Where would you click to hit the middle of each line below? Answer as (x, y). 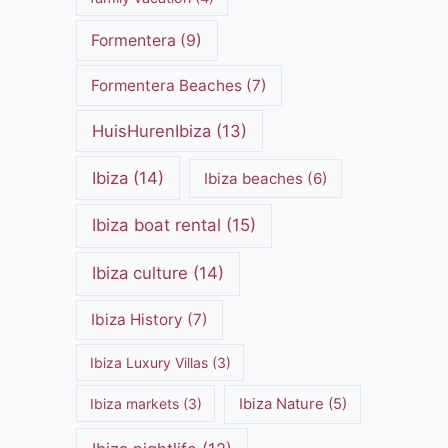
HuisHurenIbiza (151, 130)
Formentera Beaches (166, 85)
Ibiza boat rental (157, 225)
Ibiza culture (140, 273)
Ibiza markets (134, 404)
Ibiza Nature (281, 404)
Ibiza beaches (253, 178)
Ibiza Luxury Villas (148, 362)
